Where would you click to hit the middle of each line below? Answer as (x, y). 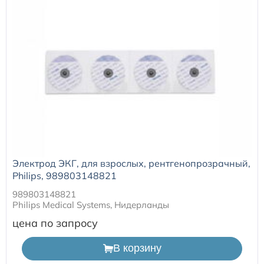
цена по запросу (55, 223)
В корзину (137, 248)
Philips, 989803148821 (65, 175)
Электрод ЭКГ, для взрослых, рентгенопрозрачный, (131, 163)
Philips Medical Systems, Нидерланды (91, 204)
